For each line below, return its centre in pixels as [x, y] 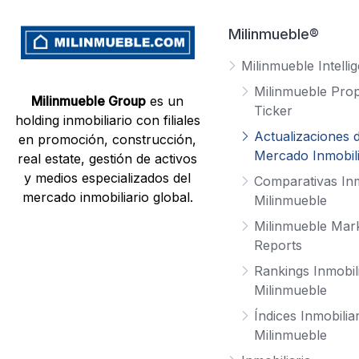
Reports [278, 246]
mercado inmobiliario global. [107, 198]
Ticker [273, 111]
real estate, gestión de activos [108, 159]
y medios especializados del [108, 178]
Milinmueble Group [89, 101]
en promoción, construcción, [108, 140]
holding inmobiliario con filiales [107, 121]
